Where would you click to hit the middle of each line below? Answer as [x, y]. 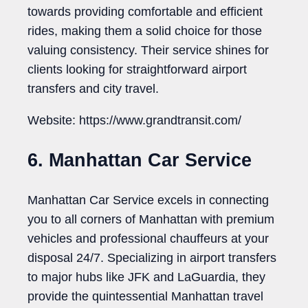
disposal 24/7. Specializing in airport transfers [152, 258]
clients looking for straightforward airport [137, 70]
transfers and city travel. [93, 89]
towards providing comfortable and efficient [145, 12]
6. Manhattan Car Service [140, 160]
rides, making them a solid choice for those [145, 31]
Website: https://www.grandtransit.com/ [134, 121]
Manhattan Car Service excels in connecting [148, 200]
